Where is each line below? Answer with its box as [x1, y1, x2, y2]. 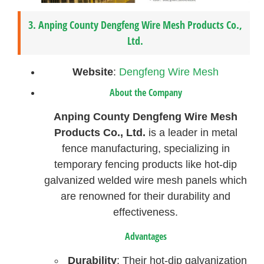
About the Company [109, 86, 182, 100]
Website [72, 66, 114, 78]
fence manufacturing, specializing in [61, 143, 230, 155]
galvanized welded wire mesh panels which [44, 174, 247, 187]
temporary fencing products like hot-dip [54, 159, 237, 171]
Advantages [124, 229, 167, 243]
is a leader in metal [145, 127, 237, 139]
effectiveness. [113, 206, 179, 219]
